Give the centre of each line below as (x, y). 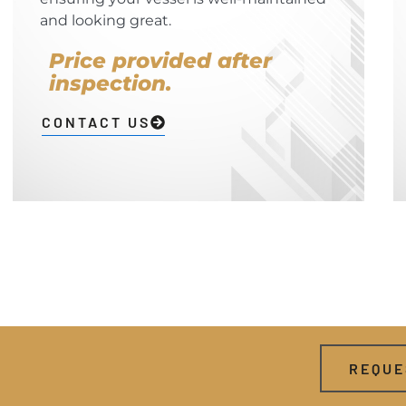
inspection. (110, 84)
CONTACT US (96, 122)
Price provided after (160, 61)
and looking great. (105, 21)
